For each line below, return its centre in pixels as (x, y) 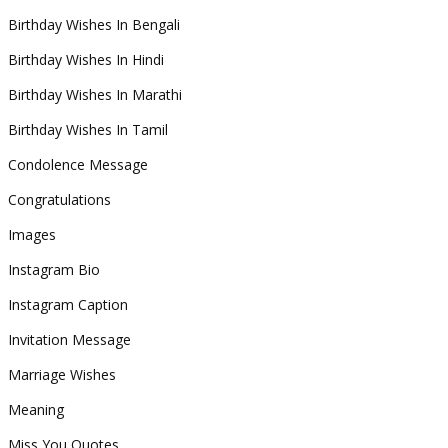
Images (32, 234)
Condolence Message (78, 164)
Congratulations (59, 199)
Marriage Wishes (62, 374)
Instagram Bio (54, 269)
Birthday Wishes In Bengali (94, 24)
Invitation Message (69, 339)
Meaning (36, 409)
